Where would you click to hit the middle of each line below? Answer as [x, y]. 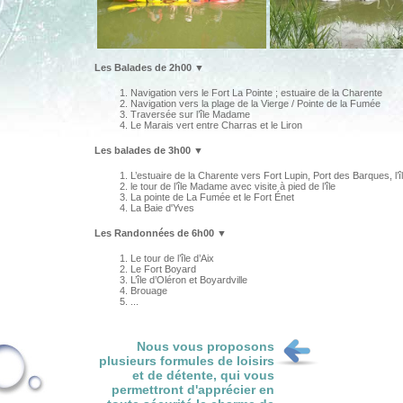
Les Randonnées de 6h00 [156, 233]
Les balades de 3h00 [144, 150]
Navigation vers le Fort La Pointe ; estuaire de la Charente [256, 93]
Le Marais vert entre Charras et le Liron [216, 125]
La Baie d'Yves [162, 208]
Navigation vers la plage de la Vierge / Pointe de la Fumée [255, 103]
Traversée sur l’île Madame [190, 114]
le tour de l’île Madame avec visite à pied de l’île [233, 186]
